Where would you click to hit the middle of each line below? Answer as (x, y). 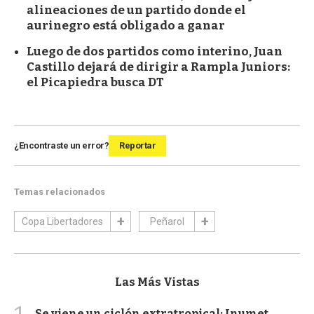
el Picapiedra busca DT (95, 82)
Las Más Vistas (157, 282)
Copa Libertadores (62, 221)
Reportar (137, 145)
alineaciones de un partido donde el (136, 10)
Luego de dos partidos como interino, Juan (155, 51)
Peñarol (167, 221)
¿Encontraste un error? (61, 145)
